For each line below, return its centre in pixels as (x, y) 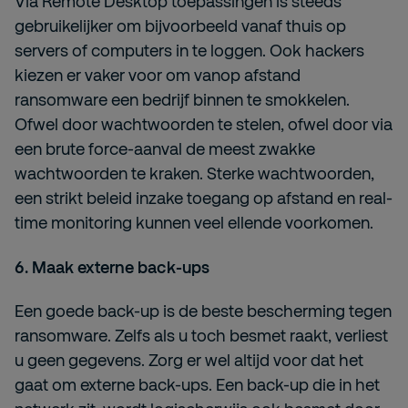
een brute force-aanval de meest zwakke (165, 149)
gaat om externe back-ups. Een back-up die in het (197, 385)
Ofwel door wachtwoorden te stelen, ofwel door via (204, 124)
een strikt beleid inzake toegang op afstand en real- (204, 198)
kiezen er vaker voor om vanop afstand (158, 75)
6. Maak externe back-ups (112, 267)
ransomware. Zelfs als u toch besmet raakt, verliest (201, 336)
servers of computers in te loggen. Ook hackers (189, 51)
